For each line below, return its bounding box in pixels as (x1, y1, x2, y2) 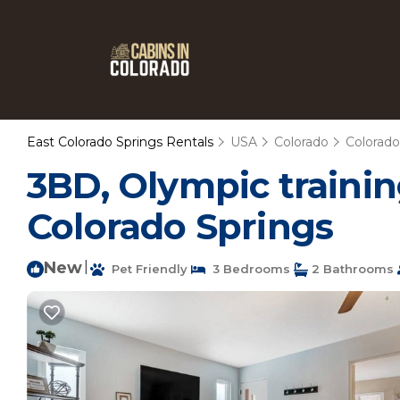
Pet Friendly (104, 262, 187, 276)
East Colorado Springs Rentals (27, 134, 217, 150)
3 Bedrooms (205, 262, 290, 276)
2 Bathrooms (308, 262, 394, 276)
